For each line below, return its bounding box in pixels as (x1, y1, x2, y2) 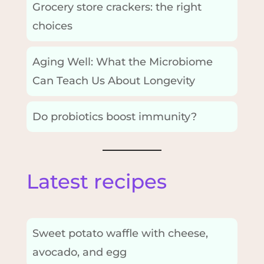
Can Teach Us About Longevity (32, 74, 195, 87)
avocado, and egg (32, 245, 127, 259)
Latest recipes (26, 169, 167, 194)
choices (32, 19, 72, 32)
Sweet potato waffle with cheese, (32, 226, 208, 240)
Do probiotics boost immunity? (32, 110, 197, 123)
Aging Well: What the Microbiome (32, 55, 213, 68)
